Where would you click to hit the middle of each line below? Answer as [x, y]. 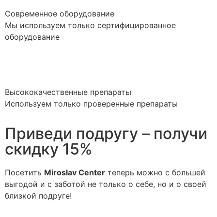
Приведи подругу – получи [106, 134]
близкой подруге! [39, 196]
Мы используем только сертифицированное [90, 25]
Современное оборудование [60, 13]
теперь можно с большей [155, 173]
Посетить [24, 173]
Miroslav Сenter [75, 173]
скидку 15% [49, 149]
